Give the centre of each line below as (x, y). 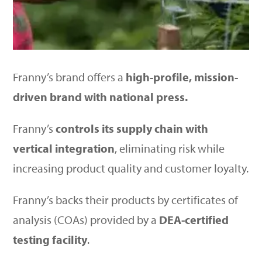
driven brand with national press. (101, 97)
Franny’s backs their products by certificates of (126, 200)
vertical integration (64, 148)
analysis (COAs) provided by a (86, 220)
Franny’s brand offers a (70, 77)
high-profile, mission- (182, 77)
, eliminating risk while (170, 148)
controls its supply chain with (132, 128)
